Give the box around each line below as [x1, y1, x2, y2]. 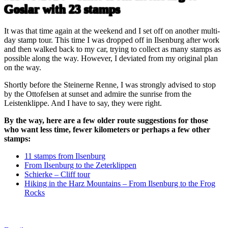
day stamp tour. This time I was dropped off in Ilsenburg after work [4, 35, 219, 44]
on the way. [4, 63, 41, 72]
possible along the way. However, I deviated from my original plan [4, 53, 218, 63]
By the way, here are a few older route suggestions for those [4, 116, 208, 125]
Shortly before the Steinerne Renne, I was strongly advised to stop [4, 80, 216, 89]
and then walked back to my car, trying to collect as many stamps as [4, 44, 221, 53]
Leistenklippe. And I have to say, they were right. [4, 98, 162, 107]
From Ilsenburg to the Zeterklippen [24, 160, 136, 169]
